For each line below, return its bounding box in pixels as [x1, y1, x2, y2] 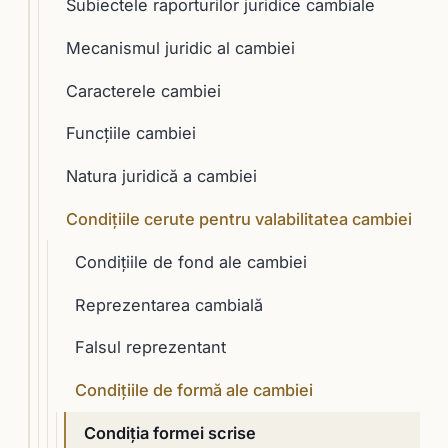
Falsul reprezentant [74, 337, 226, 358]
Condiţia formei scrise [83, 422, 256, 443]
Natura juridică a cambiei [65, 166, 257, 187]
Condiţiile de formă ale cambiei [74, 380, 313, 401]
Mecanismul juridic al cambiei [65, 37, 295, 58]
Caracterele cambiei [65, 80, 221, 101]
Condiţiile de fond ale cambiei [74, 251, 307, 272]
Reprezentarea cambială [74, 294, 263, 315]
